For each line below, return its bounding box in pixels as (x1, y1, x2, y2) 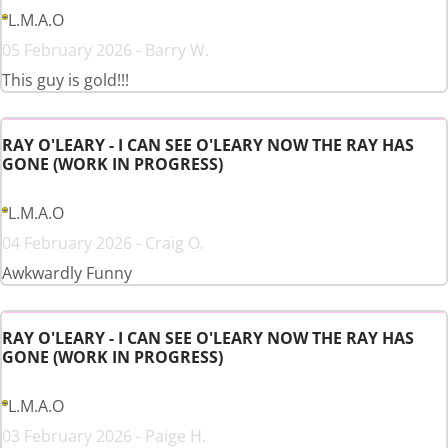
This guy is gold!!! (2, 69, 129, 92)
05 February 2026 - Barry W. (2, 39, 209, 62)
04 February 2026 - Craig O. (2, 232, 204, 255)
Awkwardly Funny (2, 262, 132, 285)
